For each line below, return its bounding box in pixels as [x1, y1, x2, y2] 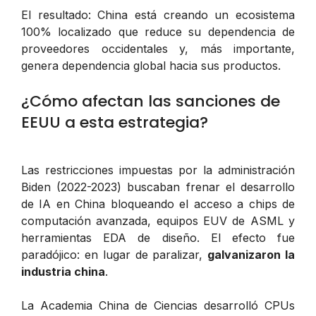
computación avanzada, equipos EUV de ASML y [21, 213, 295, 228]
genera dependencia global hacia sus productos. [21, 58, 281, 73]
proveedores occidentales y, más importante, [21, 41, 295, 56]
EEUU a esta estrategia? [21, 111, 208, 133]
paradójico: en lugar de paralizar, [21, 247, 208, 262]
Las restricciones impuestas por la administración [21, 162, 295, 177]
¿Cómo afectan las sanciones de [21, 90, 280, 112]
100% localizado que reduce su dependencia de [21, 24, 295, 39]
